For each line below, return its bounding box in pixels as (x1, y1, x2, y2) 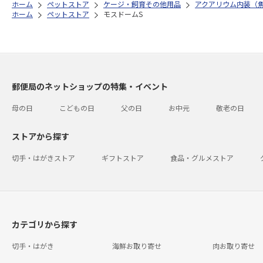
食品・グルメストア (170, 153, 234, 163)
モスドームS (103, 9, 143, 19)
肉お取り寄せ (212, 241, 255, 251)
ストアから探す (12, 130, 69, 142)
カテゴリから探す (12, 218, 77, 230)
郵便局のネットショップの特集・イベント (12, 80, 168, 92)
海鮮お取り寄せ (112, 241, 161, 251)
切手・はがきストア (12, 153, 75, 163)
